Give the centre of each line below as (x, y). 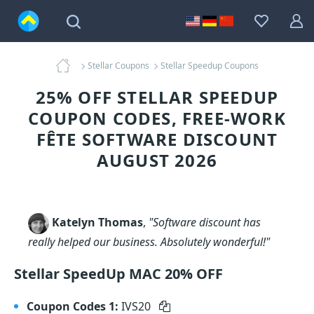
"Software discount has (205, 223)
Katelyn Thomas (97, 223)
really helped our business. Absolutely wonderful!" (149, 242)
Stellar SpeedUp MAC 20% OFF (118, 274)
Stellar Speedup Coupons (209, 66)
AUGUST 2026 (157, 160)
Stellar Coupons (118, 66)
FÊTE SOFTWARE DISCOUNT (157, 139)
